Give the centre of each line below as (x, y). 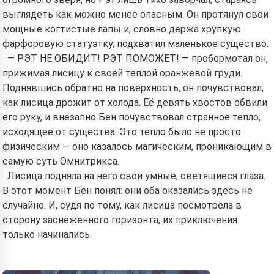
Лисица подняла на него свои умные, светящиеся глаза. (136, 176)
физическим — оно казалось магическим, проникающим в (137, 146)
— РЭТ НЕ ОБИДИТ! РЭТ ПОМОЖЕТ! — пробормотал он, (138, 58)
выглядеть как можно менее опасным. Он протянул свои (135, 14)
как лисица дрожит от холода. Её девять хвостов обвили (135, 102)
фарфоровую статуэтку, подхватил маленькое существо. (135, 44)
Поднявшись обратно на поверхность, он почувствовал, (133, 88)
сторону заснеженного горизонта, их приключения (120, 220)
